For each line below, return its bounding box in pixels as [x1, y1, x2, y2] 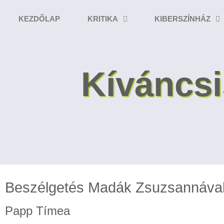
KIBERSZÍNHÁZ [154, 14, 211, 23]
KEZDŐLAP [18, 14, 60, 23]
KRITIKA [87, 14, 118, 23]
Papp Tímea [5, 203, 70, 217]
